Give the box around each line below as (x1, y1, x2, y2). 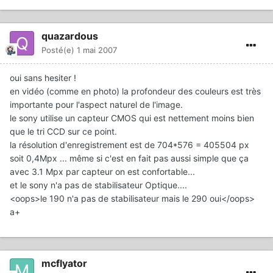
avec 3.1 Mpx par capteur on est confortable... (10, 166, 195, 177)
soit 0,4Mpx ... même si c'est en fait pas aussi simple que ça (10, 152, 249, 163)
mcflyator (41, 257, 87, 269)
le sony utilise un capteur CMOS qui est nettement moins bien (10, 112, 254, 123)
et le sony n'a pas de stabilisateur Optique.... (10, 179, 187, 190)
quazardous (41, 29, 98, 42)
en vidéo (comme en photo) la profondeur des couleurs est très (10, 85, 261, 96)
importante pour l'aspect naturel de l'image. (10, 99, 183, 110)
